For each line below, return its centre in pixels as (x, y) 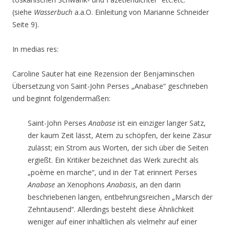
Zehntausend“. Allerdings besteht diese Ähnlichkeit (111, 209)
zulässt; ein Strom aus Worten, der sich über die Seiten (118, 148)
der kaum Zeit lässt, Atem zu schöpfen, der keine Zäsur (120, 135)
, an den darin (158, 185)
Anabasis (121, 185)
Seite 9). (26, 24)
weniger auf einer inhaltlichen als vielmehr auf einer (112, 222)
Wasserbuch (53, 12)
